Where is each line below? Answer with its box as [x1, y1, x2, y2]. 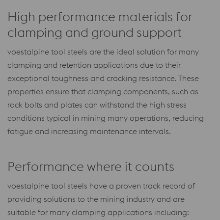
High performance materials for [7, 8, 192, 25]
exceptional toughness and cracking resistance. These [7, 73, 199, 83]
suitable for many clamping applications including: [7, 207, 189, 218]
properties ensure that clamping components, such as [7, 86, 198, 97]
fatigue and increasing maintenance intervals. [7, 126, 171, 137]
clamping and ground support [7, 24, 182, 41]
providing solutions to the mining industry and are [7, 194, 185, 204]
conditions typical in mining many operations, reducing [7, 113, 204, 123]
